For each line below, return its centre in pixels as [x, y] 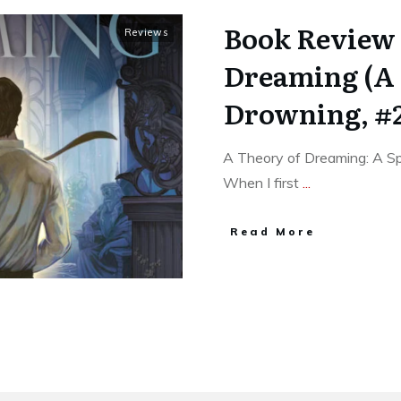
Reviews [147, 33]
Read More [273, 232]
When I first [263, 183]
